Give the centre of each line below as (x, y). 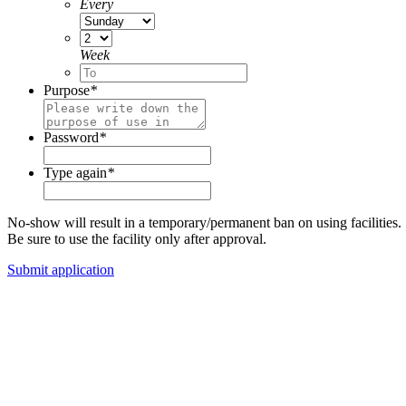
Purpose (67, 90)
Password (71, 137)
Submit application (61, 270)
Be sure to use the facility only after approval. (137, 239)
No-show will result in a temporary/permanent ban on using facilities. (204, 222)
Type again (75, 173)
